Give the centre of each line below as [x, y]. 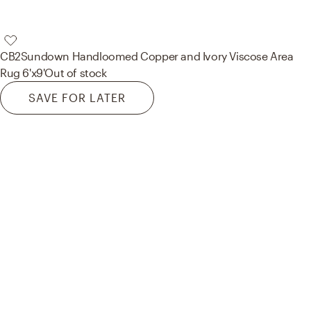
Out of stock [76, 73]
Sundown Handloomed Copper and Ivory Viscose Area [157, 56]
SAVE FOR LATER [77, 98]
